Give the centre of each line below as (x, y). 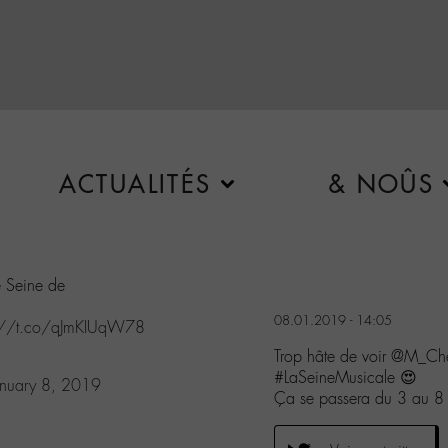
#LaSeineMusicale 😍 (345, 377)
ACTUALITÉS (135, 184)
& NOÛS (381, 184)
